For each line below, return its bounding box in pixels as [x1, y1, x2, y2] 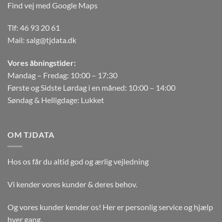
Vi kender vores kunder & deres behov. [7, 179, 137, 189]
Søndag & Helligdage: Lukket [7, 95, 104, 105]
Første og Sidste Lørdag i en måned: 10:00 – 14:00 [7, 83, 175, 93]
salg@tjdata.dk [26, 35, 76, 45]
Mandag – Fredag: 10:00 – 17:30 [7, 70, 117, 80]
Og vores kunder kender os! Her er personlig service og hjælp [7, 202, 213, 212]
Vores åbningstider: [7, 58, 76, 68]
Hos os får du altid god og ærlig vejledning [7, 157, 149, 166]
